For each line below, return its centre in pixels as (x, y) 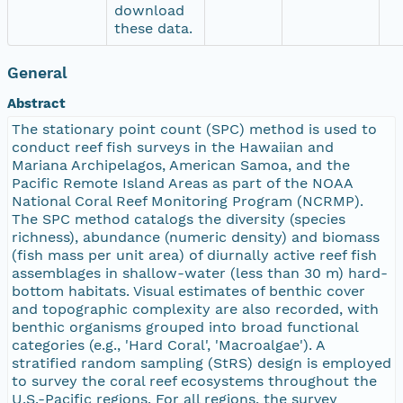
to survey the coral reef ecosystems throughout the (194, 381)
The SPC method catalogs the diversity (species (179, 219)
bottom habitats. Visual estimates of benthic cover (188, 291)
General (37, 72)
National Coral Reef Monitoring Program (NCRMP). (188, 201)
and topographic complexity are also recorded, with (195, 309)
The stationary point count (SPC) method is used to (194, 129)
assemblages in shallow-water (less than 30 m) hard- (200, 273)
